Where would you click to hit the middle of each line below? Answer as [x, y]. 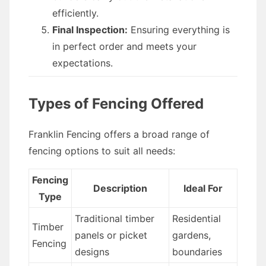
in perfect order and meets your [124, 46]
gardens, [191, 235]
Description [120, 188]
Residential [196, 218]
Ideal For [203, 188]
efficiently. [75, 13]
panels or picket [111, 235]
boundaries [197, 252]
